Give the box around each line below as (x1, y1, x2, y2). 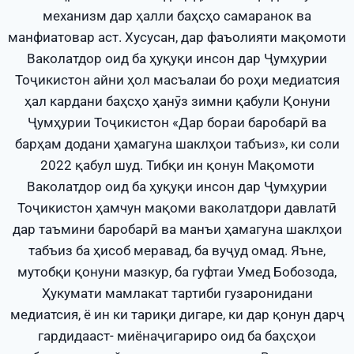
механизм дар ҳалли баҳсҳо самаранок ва (43, 8, 311, 24)
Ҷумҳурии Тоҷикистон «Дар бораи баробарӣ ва (28, 115, 326, 131)
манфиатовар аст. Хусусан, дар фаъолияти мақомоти (8, 29, 346, 46)
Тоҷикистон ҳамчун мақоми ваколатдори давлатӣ (17, 200, 337, 217)
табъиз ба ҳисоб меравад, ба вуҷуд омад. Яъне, (28, 243, 326, 259)
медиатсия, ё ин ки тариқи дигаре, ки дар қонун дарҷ (9, 307, 345, 323)
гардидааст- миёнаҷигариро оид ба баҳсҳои (38, 328, 316, 345)
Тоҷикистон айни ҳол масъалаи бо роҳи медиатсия (14, 72, 340, 88)
